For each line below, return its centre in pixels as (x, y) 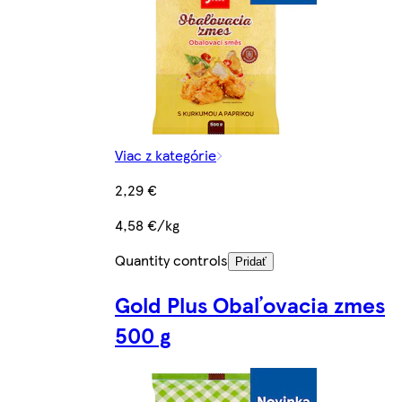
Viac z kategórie (166, 154)
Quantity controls (171, 259)
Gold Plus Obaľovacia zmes (250, 304)
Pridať (251, 261)
